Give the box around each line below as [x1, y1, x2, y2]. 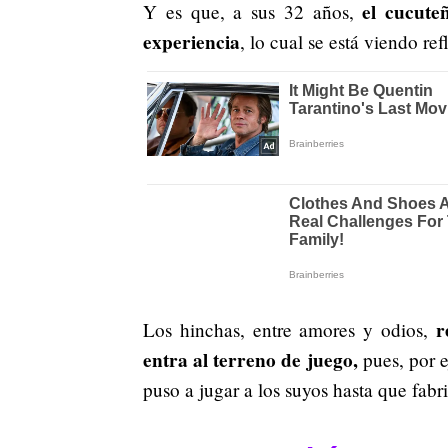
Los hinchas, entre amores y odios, [143, 316, 436, 342]
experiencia [143, 27, 240, 56]
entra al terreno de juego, [143, 345, 358, 374]
